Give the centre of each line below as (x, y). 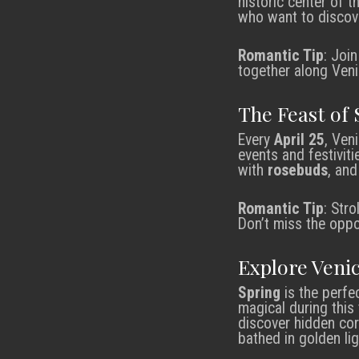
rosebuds (298, 170)
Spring (259, 292)
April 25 (299, 139)
